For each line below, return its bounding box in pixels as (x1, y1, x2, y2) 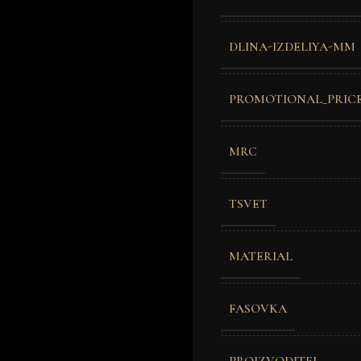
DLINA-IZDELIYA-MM (229, 38, 355, 55)
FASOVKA (229, 300, 287, 317)
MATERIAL (229, 247, 293, 264)
